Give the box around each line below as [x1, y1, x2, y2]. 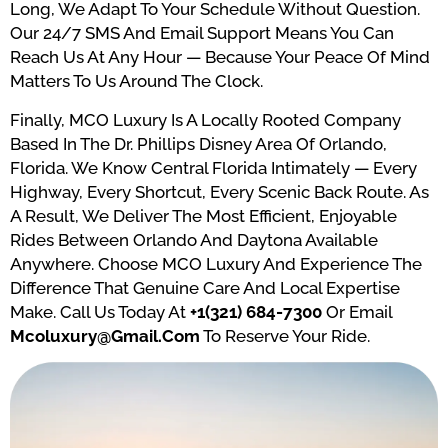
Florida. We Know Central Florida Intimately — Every [10, 157, 417, 178]
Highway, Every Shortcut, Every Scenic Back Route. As [10, 181, 429, 202]
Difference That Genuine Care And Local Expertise [10, 277, 400, 298]
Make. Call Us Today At [10, 301, 190, 322]
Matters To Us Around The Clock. [10, 71, 263, 92]
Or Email [322, 301, 392, 322]
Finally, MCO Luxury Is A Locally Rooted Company [10, 109, 401, 130]
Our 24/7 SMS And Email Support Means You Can [10, 23, 394, 44]
